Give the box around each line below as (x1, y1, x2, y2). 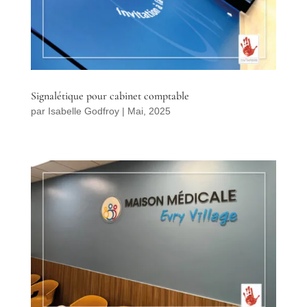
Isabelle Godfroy (47, 106, 119, 117)
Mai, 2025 (127, 106, 171, 117)
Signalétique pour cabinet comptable (30, 89, 189, 103)
